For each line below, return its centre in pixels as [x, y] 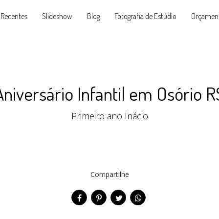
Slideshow [57, 16]
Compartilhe [109, 174]
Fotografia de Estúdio [145, 16]
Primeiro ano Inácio [109, 116]
